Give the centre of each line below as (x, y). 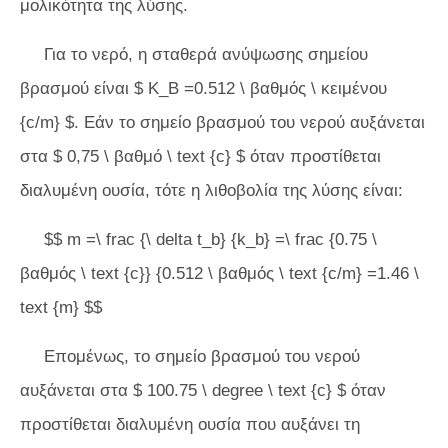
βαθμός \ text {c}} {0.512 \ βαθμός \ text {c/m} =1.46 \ (219, 273)
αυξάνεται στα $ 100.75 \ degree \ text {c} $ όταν (203, 390)
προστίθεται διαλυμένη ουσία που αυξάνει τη (190, 424)
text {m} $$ (61, 307)
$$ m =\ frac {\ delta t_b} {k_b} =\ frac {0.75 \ (210, 239)
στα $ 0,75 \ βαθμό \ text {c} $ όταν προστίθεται (200, 156)
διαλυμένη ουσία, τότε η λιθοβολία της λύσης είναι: (211, 190)
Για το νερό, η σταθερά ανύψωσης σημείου (206, 54)
